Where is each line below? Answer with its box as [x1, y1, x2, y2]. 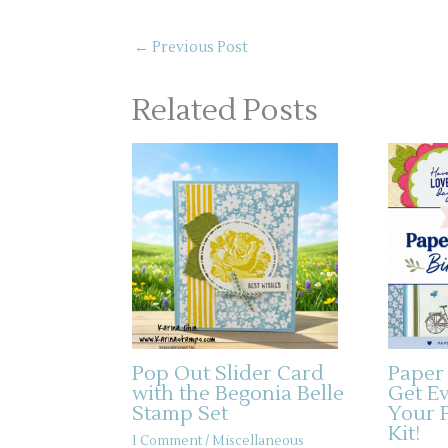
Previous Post [149, 37, 248, 57]
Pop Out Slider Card [132, 361, 324, 388]
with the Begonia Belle [132, 381, 344, 408]
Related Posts [132, 90, 318, 130]
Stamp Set [132, 401, 228, 428]
